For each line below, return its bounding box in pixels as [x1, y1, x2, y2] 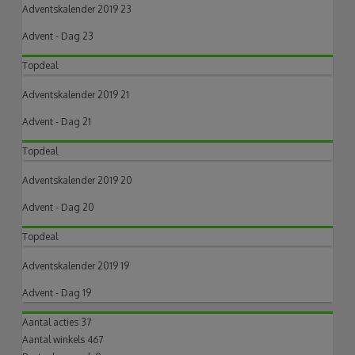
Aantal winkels [22, 333, 88, 345]
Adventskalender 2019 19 [22, 259, 130, 272]
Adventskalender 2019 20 [22, 174, 133, 186]
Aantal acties [22, 315, 82, 328]
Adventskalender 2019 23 [22, 2, 132, 15]
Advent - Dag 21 [22, 115, 92, 128]
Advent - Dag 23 [22, 29, 94, 42]
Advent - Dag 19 [22, 286, 92, 299]
